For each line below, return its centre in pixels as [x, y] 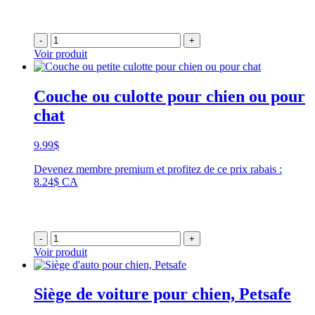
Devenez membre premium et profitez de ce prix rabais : [158, 169]
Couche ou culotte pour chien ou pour [169, 96]
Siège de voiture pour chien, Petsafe [162, 294]
